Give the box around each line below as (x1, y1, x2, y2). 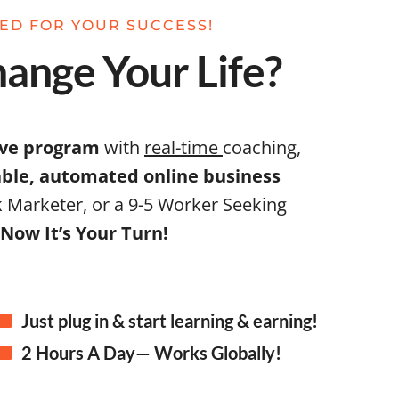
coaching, (222, 134, 301, 159)
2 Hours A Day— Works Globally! (20, 341, 281, 363)
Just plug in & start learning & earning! (20, 309, 318, 331)
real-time (143, 134, 223, 159)
